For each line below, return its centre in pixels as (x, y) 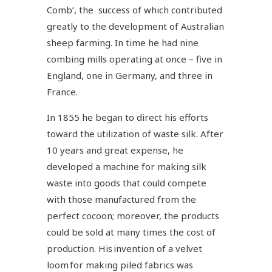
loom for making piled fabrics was (120, 264)
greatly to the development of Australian (136, 26)
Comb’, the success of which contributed (135, 9)
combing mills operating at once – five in (135, 59)
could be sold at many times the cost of (131, 232)
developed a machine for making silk (127, 166)
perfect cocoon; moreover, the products (133, 215)
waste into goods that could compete (127, 182)
